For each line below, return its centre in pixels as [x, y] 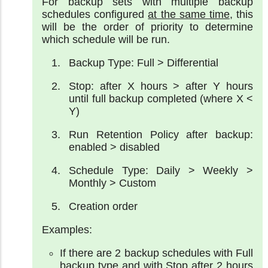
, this [241, 14]
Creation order [103, 206]
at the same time [189, 14]
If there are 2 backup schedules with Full [156, 253]
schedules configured [95, 14]
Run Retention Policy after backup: [161, 134]
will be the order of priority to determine [147, 27]
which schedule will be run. [106, 39]
